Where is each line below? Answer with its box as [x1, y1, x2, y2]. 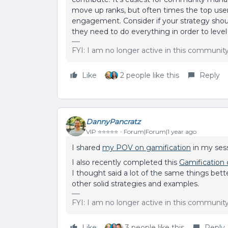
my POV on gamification [102, 143, 191, 153]
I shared [72, 143, 102, 153]
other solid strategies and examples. [72, 179, 201, 189]
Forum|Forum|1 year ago [124, 127, 196, 135]
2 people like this [120, 71, 179, 80]
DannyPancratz [86, 117, 140, 126]
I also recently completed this [72, 158, 179, 167]
